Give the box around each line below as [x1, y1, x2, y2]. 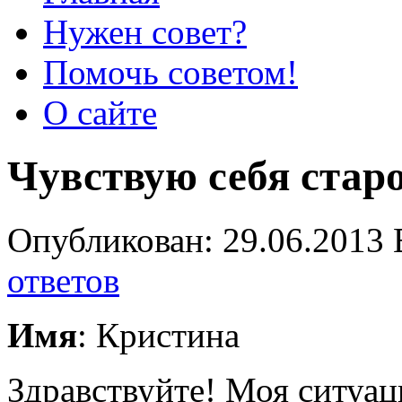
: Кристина [77, 315, 240, 354]
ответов [7, 260, 119, 300]
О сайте [43, 93, 157, 132]
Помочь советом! [43, 53, 298, 92]
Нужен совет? [43, 13, 247, 51]
